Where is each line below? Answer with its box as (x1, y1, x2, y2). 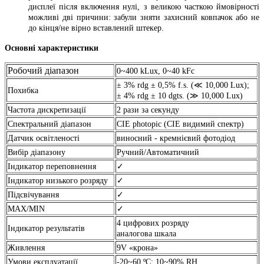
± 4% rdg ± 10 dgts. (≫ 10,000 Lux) (117, 91, 243, 100)
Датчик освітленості (8, 133, 80, 143)
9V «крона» (117, 243, 158, 252)
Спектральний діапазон (8, 119, 91, 128)
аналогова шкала (117, 229, 176, 238)
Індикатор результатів (8, 223, 85, 233)
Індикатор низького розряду (8, 176, 108, 185)
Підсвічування (8, 190, 59, 199)
